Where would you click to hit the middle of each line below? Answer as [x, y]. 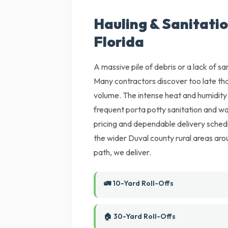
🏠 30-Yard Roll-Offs [140, 216]
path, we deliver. [123, 152]
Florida [119, 41]
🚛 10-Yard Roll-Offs [139, 183]
